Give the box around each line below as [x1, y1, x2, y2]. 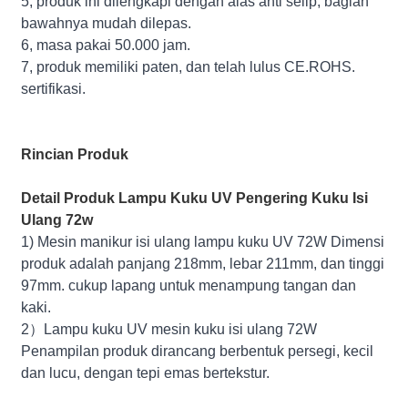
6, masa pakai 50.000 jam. [21, 36, 191, 53]
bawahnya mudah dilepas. [21, 15, 192, 31]
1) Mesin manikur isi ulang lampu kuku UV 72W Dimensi [21, 233, 385, 250]
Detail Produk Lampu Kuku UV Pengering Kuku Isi [21, 189, 369, 206]
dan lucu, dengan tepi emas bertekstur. [21, 364, 270, 381]
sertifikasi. [21, 80, 87, 97]
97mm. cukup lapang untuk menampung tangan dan [21, 277, 357, 293]
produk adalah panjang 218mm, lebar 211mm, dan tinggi [21, 255, 385, 271]
